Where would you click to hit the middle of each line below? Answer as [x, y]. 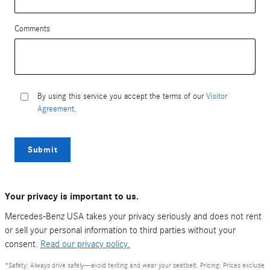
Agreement [56, 109]
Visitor [217, 96]
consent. [23, 244]
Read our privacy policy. [85, 244]
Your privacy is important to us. [72, 197]
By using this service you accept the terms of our [122, 96]
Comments [32, 29]
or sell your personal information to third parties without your [120, 231]
